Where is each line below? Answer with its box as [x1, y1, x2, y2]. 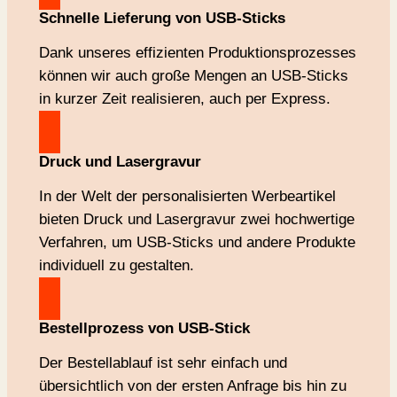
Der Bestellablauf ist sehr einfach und [38, 354, 287, 371]
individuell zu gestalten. [38, 256, 194, 274]
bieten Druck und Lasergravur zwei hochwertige [38, 210, 354, 228]
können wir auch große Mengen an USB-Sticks [38, 66, 348, 84]
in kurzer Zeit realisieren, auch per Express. [38, 90, 331, 107]
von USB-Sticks [170, 9, 285, 27]
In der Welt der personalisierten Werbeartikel [38, 187, 336, 205]
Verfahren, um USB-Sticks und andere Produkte [38, 233, 355, 251]
